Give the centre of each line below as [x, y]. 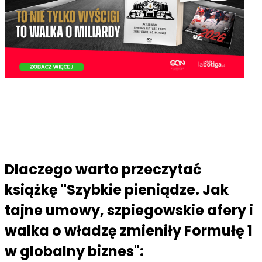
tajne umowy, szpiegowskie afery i [129, 210]
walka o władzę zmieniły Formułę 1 [129, 230]
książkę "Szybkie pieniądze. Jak [117, 189]
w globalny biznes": [74, 251]
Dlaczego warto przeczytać [103, 169]
